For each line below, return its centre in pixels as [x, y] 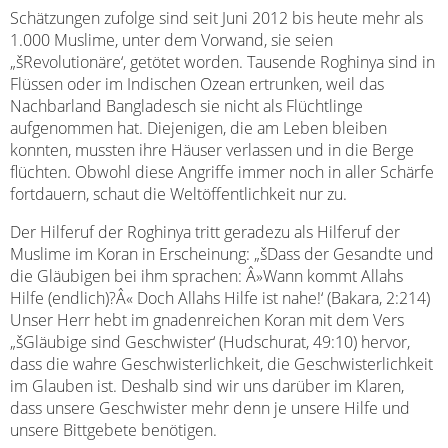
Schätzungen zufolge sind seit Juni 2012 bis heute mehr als [216, 18]
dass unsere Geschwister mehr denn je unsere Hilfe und [210, 408]
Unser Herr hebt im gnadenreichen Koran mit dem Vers [207, 320]
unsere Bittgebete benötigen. [113, 430]
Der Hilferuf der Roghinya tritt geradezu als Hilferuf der [205, 232]
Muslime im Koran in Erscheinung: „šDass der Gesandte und [222, 254]
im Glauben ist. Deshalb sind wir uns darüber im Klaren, [207, 386]
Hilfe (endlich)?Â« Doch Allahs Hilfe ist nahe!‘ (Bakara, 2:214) [220, 298]
